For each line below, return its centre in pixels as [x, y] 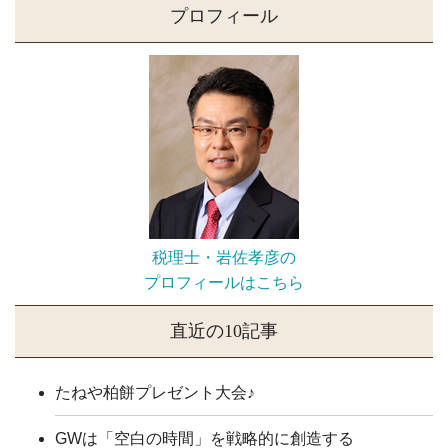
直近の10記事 [224, 331]
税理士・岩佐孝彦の [224, 257]
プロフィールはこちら [224, 282]
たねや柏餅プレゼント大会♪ [155, 392]
